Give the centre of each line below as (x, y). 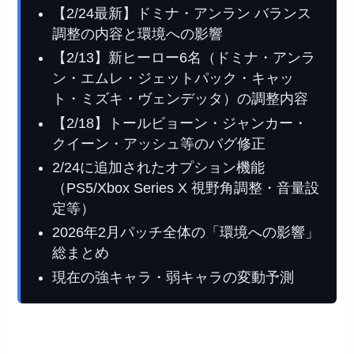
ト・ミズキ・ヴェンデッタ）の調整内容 (181, 99)
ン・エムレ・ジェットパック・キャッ (173, 79)
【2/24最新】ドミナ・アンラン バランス (182, 13)
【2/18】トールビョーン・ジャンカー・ (180, 123)
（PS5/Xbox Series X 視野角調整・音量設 (186, 188)
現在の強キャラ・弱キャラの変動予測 (173, 277)
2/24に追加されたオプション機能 (159, 167)
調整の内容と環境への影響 (138, 34)
